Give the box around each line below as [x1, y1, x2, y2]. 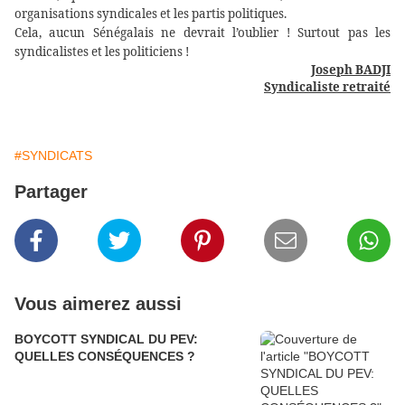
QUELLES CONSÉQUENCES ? [14, 349, 195, 364]
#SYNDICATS [14, 148, 92, 164]
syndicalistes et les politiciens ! [14, 43, 192, 61]
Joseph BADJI [311, 61, 391, 79]
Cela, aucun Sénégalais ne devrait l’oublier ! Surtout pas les [14, 24, 391, 42]
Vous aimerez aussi [14, 294, 182, 315]
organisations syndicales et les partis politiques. [14, 5, 287, 23]
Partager [14, 182, 88, 202]
